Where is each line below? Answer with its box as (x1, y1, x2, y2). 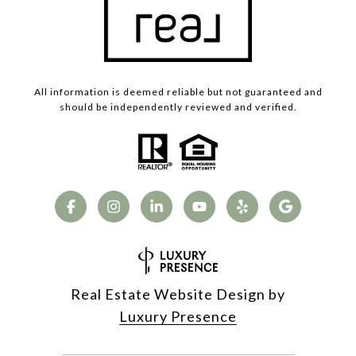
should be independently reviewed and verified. (59, 100, 297, 113)
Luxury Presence (119, 308, 237, 326)
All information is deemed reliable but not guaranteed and (33, 85, 323, 98)
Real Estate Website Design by (71, 285, 285, 304)
